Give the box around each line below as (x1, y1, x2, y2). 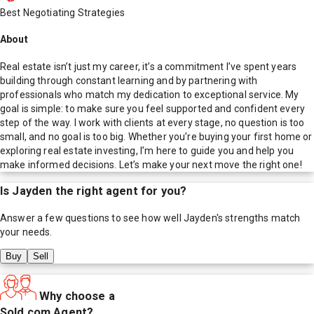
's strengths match (216, 212, 301, 224)
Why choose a (39, 289, 115, 303)
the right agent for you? (52, 184, 187, 198)
